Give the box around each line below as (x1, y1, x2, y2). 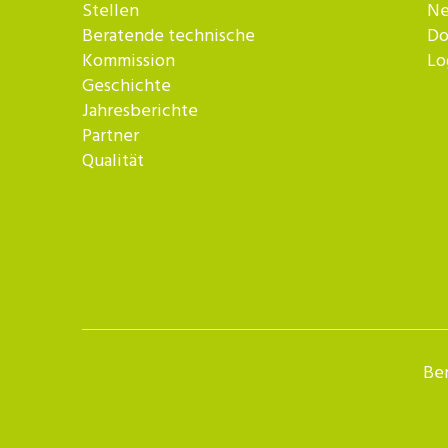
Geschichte (82, 72, 171, 102)
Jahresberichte (82, 97, 198, 127)
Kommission (82, 47, 175, 77)
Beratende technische (82, 22, 255, 52)
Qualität (82, 147, 144, 177)
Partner (82, 122, 139, 152)
